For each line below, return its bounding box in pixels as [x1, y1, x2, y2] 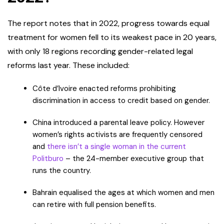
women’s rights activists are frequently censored [32, 129, 202, 140]
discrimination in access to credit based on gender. [32, 95, 212, 106]
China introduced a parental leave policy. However [32, 117, 204, 128]
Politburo [32, 153, 63, 164]
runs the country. [32, 165, 93, 176]
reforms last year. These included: [7, 60, 131, 71]
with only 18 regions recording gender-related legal [7, 46, 193, 57]
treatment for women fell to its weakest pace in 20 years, [7, 32, 216, 43]
